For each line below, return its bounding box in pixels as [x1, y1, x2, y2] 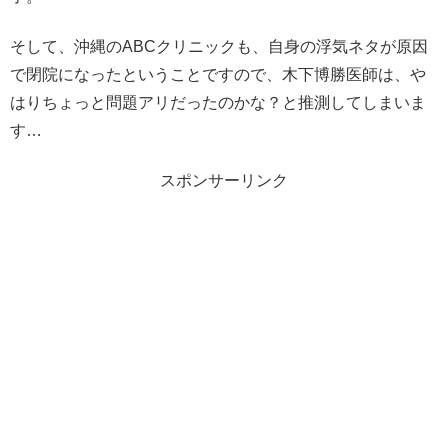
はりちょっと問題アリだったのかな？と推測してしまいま [10, 93, 426, 111]
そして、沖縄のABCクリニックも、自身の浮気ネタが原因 [10, 37, 428, 55]
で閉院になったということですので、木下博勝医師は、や [10, 65, 426, 83]
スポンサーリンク [160, 172, 288, 190]
